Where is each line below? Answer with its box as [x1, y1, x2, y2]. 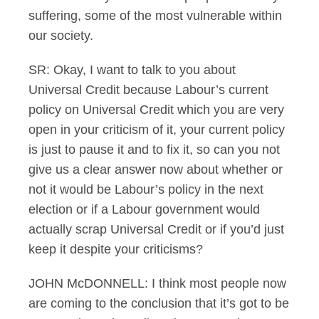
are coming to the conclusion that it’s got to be [28, 296, 289, 310]
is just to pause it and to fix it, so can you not [28, 142, 280, 157]
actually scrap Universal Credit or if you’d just [28, 222, 284, 236]
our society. [28, 28, 93, 43]
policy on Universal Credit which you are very [28, 103, 284, 117]
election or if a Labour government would [28, 202, 260, 216]
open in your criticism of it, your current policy [28, 122, 285, 137]
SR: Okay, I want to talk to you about [28, 63, 236, 77]
